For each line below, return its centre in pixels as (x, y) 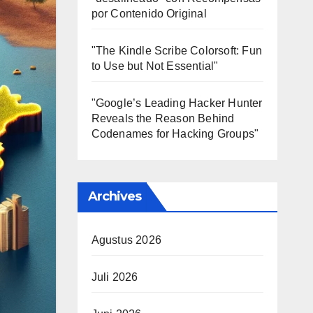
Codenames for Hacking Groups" (175, 134)
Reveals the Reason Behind (163, 118)
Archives (115, 196)
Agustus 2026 (126, 240)
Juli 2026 (115, 277)
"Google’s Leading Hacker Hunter (177, 103)
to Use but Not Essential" (155, 66)
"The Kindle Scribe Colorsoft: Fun (177, 51)
